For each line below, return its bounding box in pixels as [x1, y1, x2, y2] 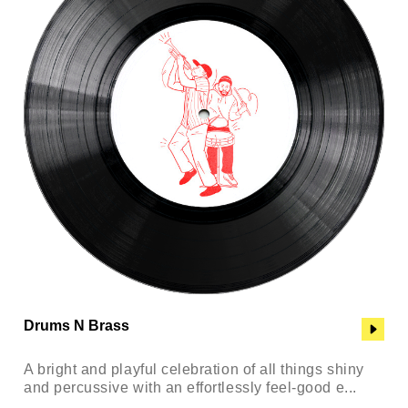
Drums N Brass [24, 318, 129, 334]
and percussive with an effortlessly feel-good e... [24, 379, 357, 395]
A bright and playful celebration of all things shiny [24, 361, 364, 377]
